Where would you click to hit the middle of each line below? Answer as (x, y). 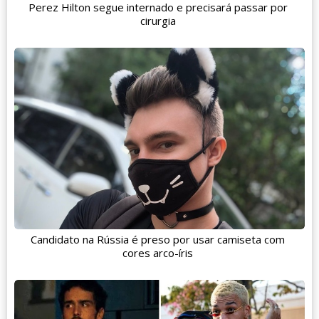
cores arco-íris (158, 253)
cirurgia (158, 21)
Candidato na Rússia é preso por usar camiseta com (158, 240)
